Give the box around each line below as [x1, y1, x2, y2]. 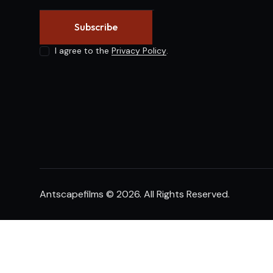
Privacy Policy [112, 45, 167, 57]
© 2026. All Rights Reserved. [104, 187, 230, 200]
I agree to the [55, 45, 112, 57]
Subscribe [74, 21, 118, 34]
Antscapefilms [40, 187, 104, 200]
